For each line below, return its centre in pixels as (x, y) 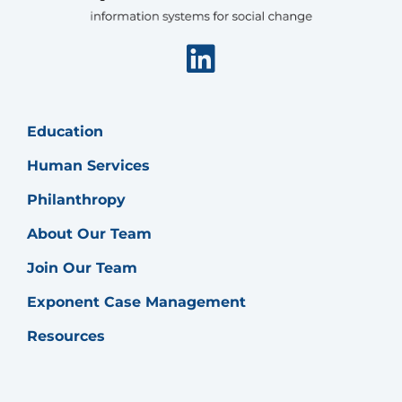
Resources (66, 336)
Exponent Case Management (136, 301)
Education (65, 131)
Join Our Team (82, 267)
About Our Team (89, 233)
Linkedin (284, 58)
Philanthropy (76, 199)
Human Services (88, 165)
